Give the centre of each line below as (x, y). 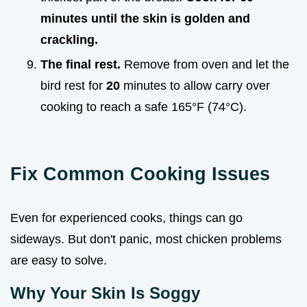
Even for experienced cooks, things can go (126, 218)
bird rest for (73, 86)
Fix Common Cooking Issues (140, 174)
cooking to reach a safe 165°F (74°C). (144, 107)
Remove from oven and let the (205, 65)
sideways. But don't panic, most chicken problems (146, 240)
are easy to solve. (59, 261)
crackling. (69, 39)
